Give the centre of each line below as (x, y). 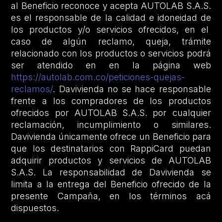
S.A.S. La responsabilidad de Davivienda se (111, 172)
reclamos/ (32, 89)
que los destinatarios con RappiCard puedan (111, 149)
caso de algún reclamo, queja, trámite (111, 42)
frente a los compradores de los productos (111, 101)
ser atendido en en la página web (111, 65)
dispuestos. (35, 208)
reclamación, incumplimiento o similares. (111, 125)
